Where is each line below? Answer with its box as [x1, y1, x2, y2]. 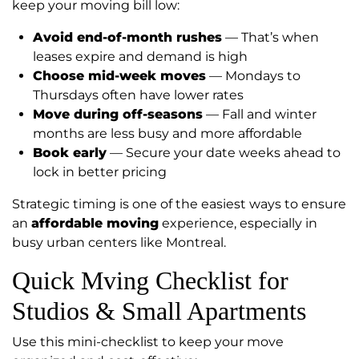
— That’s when [222, 30, 319, 46]
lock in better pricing [33, 164, 167, 180]
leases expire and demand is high [33, 49, 248, 65]
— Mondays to [206, 68, 301, 84]
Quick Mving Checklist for [12, 266, 288, 296]
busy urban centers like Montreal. [12, 235, 226, 251]
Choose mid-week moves [33, 68, 206, 84]
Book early [33, 145, 107, 161]
